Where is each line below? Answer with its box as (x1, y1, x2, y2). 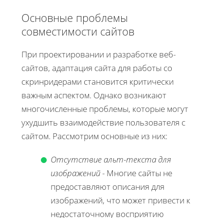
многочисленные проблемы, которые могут (21, 103, 188, 115)
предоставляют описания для (51, 181, 164, 193)
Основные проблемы (21, 10, 128, 25)
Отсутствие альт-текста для (51, 154, 171, 165)
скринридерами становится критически (21, 76, 174, 88)
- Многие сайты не (100, 167, 172, 179)
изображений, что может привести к (51, 195, 190, 206)
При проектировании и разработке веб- (21, 49, 176, 60)
